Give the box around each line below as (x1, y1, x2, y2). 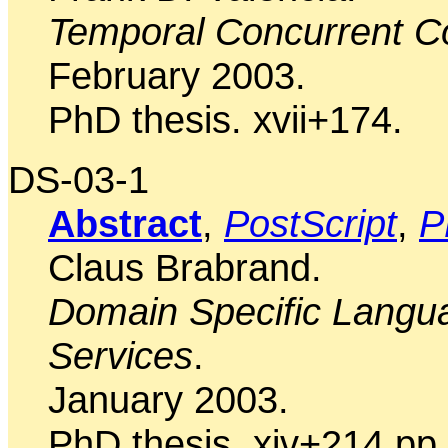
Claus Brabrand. (48, 245, 322, 289)
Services (48, 333, 193, 377)
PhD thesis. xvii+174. (48, 97, 403, 141)
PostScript (224, 201, 397, 245)
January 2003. (48, 377, 289, 421)
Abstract (48, 201, 202, 245)
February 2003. (48, 53, 306, 97)
